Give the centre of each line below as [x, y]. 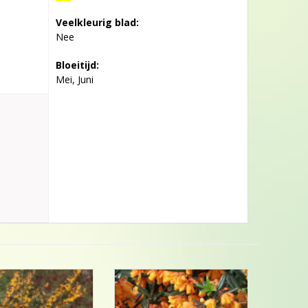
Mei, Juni [74, 79]
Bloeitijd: [77, 65]
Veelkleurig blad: [97, 22]
